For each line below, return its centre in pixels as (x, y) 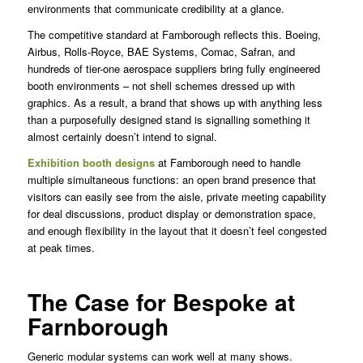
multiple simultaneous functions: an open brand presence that (171, 180)
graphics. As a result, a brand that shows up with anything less (175, 103)
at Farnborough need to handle (227, 163)
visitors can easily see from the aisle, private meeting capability (177, 197)
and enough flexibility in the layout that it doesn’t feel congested (177, 231)
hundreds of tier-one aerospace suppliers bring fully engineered (173, 69)
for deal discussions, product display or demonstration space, (171, 214)
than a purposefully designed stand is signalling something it (169, 120)
